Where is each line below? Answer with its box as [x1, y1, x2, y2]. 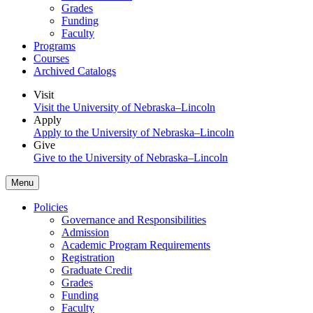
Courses [34, 52, 69, 64]
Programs [34, 39, 75, 52]
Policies [34, 201, 68, 213]
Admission [61, 226, 109, 238]
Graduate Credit [61, 263, 132, 276]
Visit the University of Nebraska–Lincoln [34, 101, 215, 113]
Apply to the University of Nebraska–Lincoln [34, 126, 234, 138]
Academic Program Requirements [61, 238, 210, 251]
